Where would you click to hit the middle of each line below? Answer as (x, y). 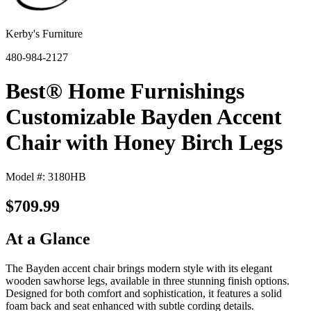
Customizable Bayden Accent (144, 117)
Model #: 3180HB (46, 176)
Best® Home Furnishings (125, 91)
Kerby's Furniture (44, 34)
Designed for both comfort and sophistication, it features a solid (144, 293)
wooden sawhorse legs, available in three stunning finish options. (148, 280)
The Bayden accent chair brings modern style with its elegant (139, 268)
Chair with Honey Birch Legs (144, 143)
